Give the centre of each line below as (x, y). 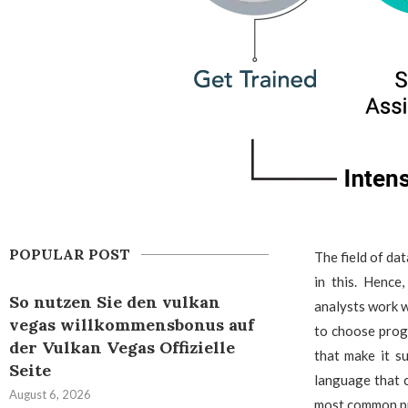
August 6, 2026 (50, 394)
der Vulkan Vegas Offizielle (122, 347)
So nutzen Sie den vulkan (115, 302)
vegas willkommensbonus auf (132, 325)
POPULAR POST (70, 254)
